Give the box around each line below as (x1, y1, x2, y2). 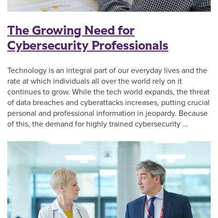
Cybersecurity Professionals (7, 36, 168, 54)
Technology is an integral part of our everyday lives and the (7, 65, 207, 75)
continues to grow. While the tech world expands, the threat (7, 87, 210, 97)
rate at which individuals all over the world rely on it (7, 76, 182, 86)
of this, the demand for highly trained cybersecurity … (7, 119, 188, 129)
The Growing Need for (7, 21, 135, 39)
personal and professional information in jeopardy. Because (7, 108, 208, 118)
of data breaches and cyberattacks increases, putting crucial (7, 97, 210, 108)
